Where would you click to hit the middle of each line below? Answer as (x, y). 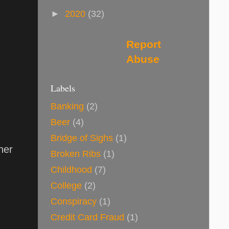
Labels (63, 88)
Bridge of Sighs (82, 138)
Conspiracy (74, 201)
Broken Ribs (76, 154)
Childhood (71, 169)
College (66, 185)
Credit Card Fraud (87, 217)
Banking (67, 106)
